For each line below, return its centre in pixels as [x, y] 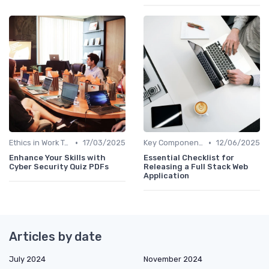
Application [166, 176]
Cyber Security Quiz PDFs [59, 167]
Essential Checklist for [189, 158]
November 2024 [173, 259]
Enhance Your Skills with [57, 158]
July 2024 [27, 259]
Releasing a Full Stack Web [196, 167]
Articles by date [56, 237]
